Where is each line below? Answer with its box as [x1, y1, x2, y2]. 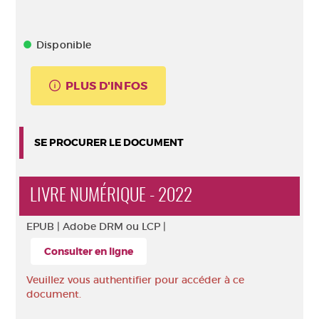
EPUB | [26, 220, 63, 233]
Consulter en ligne [44, 245, 133, 258]
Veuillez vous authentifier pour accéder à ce [26, 273, 244, 286]
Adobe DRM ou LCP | [63, 220, 166, 233]
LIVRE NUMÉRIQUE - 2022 [30, 187, 192, 205]
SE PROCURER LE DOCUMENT [34, 136, 184, 149]
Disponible [36, 38, 92, 51]
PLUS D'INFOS [66, 78, 148, 93]
